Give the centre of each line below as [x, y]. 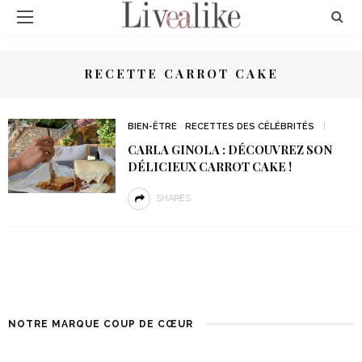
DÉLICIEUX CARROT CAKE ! [209, 166]
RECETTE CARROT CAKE [181, 74]
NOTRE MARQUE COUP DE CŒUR [101, 324]
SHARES [173, 198]
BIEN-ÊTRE [152, 126]
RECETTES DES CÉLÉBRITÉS [249, 126]
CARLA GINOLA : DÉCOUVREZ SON [229, 149]
